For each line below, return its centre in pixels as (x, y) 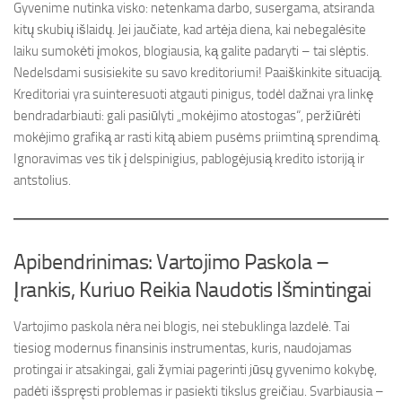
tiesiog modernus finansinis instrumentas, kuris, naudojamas (183, 348)
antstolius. (42, 180)
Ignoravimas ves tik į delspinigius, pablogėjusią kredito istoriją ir (189, 159)
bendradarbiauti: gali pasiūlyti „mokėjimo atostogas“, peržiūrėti (187, 116)
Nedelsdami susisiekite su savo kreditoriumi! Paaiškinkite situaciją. (198, 73)
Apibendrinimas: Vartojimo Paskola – (171, 262)
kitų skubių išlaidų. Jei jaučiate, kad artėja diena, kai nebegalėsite (190, 30)
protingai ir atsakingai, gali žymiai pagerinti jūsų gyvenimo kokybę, (195, 370)
